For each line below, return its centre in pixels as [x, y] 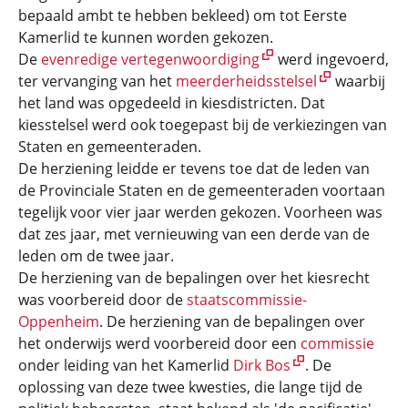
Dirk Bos [262, 365]
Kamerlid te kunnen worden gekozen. [146, 37]
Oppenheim [59, 321]
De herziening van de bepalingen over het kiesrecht [194, 278]
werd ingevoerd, [331, 59]
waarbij [358, 81]
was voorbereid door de [102, 300]
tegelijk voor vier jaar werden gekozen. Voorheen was [200, 212]
